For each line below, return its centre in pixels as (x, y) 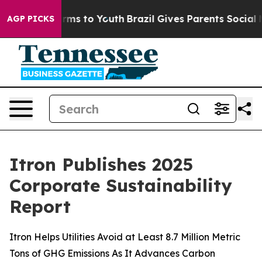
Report (40, 206)
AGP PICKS (31, 19)
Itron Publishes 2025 (101, 164)
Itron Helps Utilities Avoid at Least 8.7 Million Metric (125, 237)
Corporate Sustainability (121, 185)
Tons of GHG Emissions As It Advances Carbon (112, 253)
